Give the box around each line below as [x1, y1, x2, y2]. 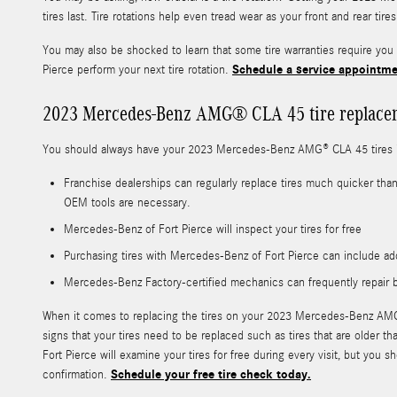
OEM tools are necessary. [64, 196, 191, 211]
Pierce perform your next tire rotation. [43, 63, 232, 78]
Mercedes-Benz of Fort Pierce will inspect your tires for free [64, 222, 362, 237]
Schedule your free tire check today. [111, 367, 311, 383]
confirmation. [43, 368, 111, 383]
